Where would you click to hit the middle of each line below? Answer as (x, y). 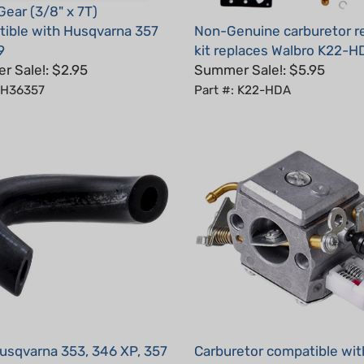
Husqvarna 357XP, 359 (266, 347)
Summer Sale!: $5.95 (260, 46)
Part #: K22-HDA (243, 66)
